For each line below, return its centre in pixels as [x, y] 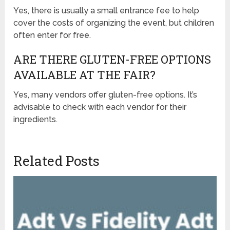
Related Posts [57, 160]
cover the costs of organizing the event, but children [114, 23]
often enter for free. [52, 35]
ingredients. [36, 119]
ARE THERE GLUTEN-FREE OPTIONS [112, 59]
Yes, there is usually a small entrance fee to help [107, 10]
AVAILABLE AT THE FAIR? [85, 74]
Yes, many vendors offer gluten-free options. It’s [106, 94]
